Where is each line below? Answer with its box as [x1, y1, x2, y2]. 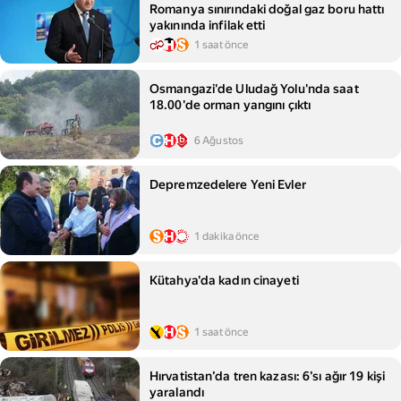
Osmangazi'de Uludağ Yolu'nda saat [149, 81, 359, 96]
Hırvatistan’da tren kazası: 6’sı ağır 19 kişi [149, 369, 386, 383]
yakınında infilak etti [149, 18, 266, 32]
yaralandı [149, 385, 204, 399]
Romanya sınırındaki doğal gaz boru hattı [149, 2, 385, 16]
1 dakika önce [194, 230, 260, 243]
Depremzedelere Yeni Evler [149, 177, 306, 192]
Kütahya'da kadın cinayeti [149, 273, 299, 287]
